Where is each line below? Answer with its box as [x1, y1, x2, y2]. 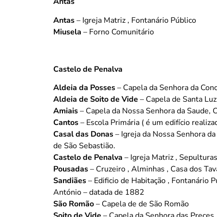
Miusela [53, 26, 81, 37]
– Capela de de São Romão [94, 198, 189, 209]
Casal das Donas [53, 128, 113, 139]
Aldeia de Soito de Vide [53, 93, 138, 105]
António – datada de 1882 [53, 186, 144, 198]
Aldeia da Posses [53, 82, 115, 93]
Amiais [53, 105, 78, 116]
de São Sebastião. [53, 140, 115, 151]
